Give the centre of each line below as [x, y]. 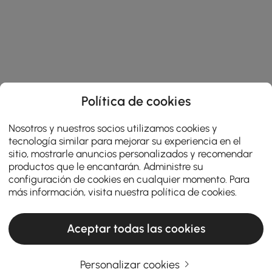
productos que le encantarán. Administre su [106, 166]
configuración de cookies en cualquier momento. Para [129, 179]
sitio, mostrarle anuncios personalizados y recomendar [131, 153]
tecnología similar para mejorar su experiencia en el [125, 141]
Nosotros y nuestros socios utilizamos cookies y [113, 128]
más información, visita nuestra [80, 192]
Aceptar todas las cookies [136, 229]
